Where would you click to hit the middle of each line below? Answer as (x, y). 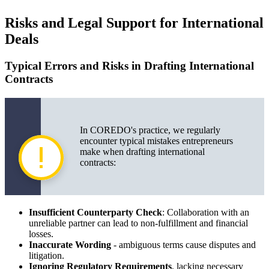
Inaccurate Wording (70, 245)
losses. (41, 234)
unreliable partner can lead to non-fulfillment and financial (138, 223)
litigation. (47, 256)
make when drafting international (142, 152)
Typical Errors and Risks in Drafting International (129, 66)
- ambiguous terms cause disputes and (183, 245)
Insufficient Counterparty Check (95, 213)
